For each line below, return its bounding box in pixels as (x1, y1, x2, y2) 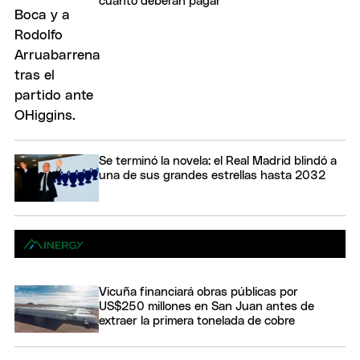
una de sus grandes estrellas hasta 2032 (99, 169, 325, 182)
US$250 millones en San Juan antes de (99, 300, 314, 313)
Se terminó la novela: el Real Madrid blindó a (99, 154, 337, 167)
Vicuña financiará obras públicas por (99, 285, 298, 298)
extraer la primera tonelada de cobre (99, 314, 295, 327)
